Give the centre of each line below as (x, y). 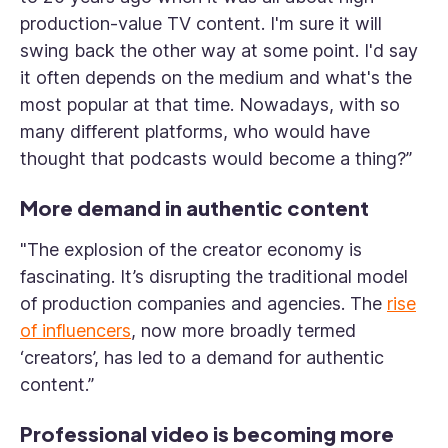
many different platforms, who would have (195, 132)
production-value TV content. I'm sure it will (201, 24)
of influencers (75, 331)
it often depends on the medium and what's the (216, 78)
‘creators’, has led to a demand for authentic (202, 358)
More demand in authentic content (194, 208)
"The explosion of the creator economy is (191, 250)
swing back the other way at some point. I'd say (219, 51)
